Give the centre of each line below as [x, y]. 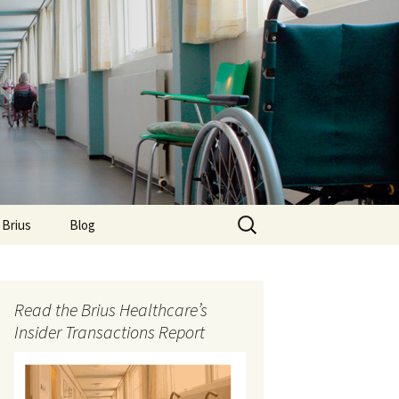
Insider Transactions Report [110, 332]
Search [253, 216]
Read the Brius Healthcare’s [111, 309]
